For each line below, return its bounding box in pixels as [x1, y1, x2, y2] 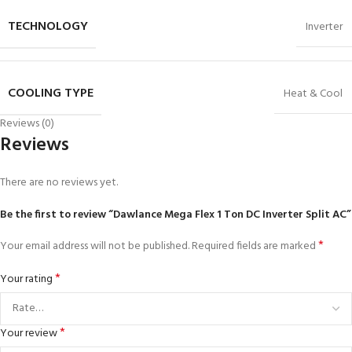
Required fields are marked [192, 237, 318, 256]
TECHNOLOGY [8, 16, 88, 38]
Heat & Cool [284, 85, 343, 104]
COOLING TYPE [8, 83, 93, 104]
